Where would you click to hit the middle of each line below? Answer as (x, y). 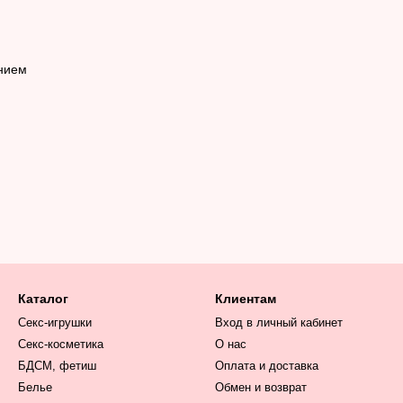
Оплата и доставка (267, 366)
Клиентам (246, 299)
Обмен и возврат (261, 387)
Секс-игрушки (55, 322)
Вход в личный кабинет (279, 322)
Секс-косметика (61, 344)
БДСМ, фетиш (57, 366)
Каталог (43, 299)
